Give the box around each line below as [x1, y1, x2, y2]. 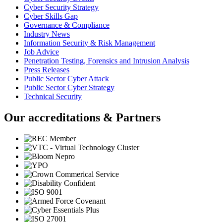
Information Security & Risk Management [24, 39, 155, 48]
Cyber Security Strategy [24, 3, 99, 12]
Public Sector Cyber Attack [24, 74, 109, 83]
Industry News [24, 30, 70, 39]
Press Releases [24, 65, 69, 74]
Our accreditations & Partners [4, 111, 161, 124]
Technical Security [24, 92, 82, 101]
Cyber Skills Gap [24, 12, 78, 21]
